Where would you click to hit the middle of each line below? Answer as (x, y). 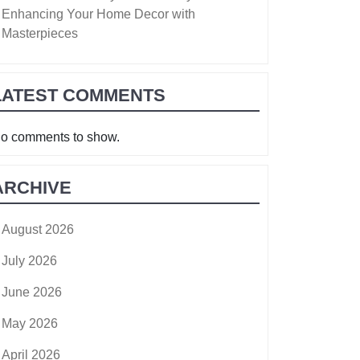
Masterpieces (40, 33)
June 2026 (32, 292)
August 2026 (38, 229)
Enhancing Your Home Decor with (98, 14)
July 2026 (29, 260)
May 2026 (30, 323)
